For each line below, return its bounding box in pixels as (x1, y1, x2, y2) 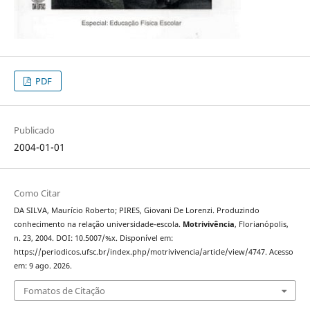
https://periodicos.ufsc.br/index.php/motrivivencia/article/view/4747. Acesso (13, 247, 293, 257)
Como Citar (13, 187, 60, 200)
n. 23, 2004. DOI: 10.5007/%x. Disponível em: (13, 233, 173, 244)
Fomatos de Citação (23, 284, 105, 297)
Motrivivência (182, 219, 235, 230)
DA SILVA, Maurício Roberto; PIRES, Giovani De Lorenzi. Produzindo (13, 206, 259, 216)
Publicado (13, 124, 55, 137)
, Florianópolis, (234, 219, 289, 230)
